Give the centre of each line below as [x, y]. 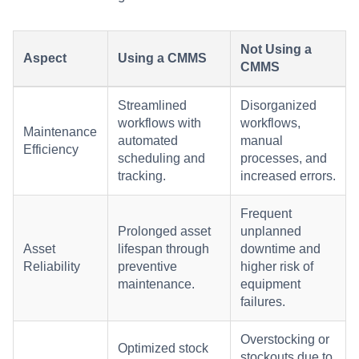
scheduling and [161, 159]
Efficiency [51, 150]
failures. [263, 302]
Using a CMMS [162, 58]
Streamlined [152, 106]
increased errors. [288, 176]
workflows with [159, 123]
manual [262, 141]
